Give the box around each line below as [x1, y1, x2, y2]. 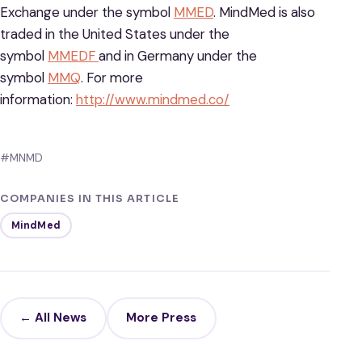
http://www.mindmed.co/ [76, 90, 229, 108]
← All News [19, 309, 87, 326]
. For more [81, 68, 143, 86]
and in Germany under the [99, 46, 257, 65]
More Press [126, 309, 197, 326]
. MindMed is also [213, 2, 315, 21]
